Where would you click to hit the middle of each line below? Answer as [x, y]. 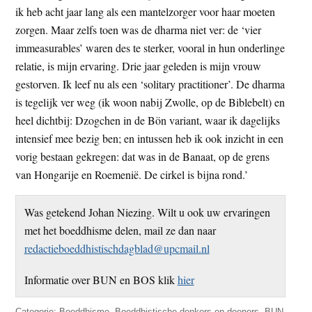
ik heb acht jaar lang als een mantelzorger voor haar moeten [146, 12]
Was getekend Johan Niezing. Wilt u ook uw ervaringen [147, 212]
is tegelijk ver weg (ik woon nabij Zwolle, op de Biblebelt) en [150, 102]
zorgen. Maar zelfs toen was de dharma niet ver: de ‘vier [139, 30]
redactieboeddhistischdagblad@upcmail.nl [117, 249]
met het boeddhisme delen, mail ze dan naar [120, 231]
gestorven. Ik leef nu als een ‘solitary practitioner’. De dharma [150, 84]
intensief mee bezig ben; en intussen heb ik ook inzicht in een [150, 139]
